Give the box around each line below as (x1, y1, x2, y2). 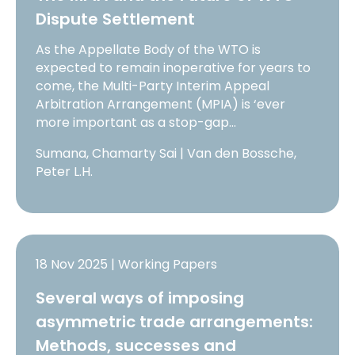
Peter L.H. (36, 162, 94, 181)
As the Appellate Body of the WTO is (36, 40, 261, 59)
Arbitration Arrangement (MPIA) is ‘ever (36, 95, 286, 114)
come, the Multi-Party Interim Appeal (36, 77, 270, 96)
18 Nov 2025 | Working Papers (36, 254, 218, 273)
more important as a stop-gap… (36, 113, 237, 132)
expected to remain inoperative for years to (36, 59, 311, 78)
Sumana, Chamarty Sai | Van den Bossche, (36, 144, 297, 163)
